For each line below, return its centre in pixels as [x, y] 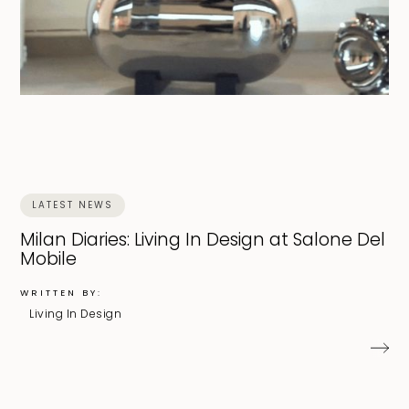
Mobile [49, 258]
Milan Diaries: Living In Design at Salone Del [203, 239]
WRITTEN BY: [62, 292]
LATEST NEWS [73, 204]
